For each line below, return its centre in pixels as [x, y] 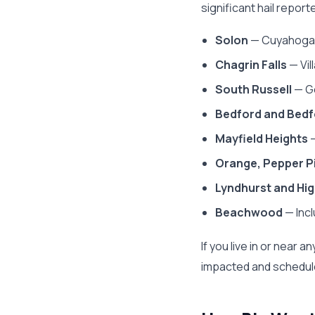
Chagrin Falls [251, 65]
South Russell [253, 89]
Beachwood [249, 212]
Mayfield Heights [262, 139]
